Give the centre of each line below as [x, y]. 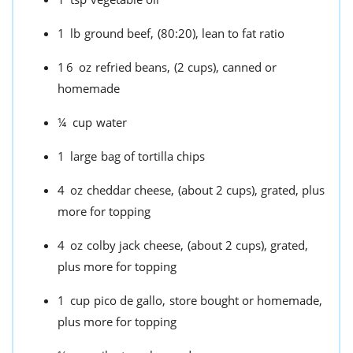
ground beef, [119, 33]
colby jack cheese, [135, 245]
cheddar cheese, [130, 190]
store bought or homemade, [246, 301]
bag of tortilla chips [153, 156]
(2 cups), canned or [225, 67]
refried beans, [133, 67]
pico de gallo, [130, 301]
